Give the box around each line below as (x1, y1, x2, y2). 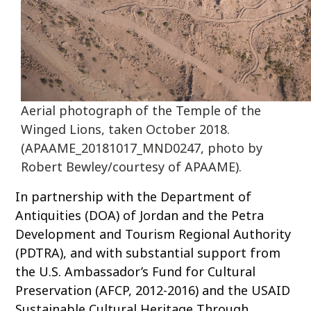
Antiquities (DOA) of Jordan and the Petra (15, 207, 264, 224)
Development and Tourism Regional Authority (15, 226, 292, 243)
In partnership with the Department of (15, 188, 252, 205)
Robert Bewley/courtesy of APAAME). (21, 158, 242, 176)
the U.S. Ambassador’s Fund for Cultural (15, 263, 256, 280)
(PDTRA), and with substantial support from (15, 244, 281, 262)
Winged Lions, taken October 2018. (21, 121, 230, 138)
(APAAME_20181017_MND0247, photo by (21, 140, 263, 157)
